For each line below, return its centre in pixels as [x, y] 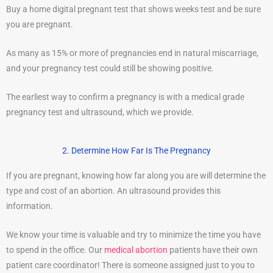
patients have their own [213, 250]
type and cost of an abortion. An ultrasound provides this [113, 190]
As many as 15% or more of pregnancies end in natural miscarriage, [132, 53]
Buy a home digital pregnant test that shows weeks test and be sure [133, 9]
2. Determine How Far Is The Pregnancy [136, 150]
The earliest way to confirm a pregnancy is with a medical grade [125, 97]
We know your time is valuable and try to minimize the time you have [133, 234]
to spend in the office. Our [55, 250]
